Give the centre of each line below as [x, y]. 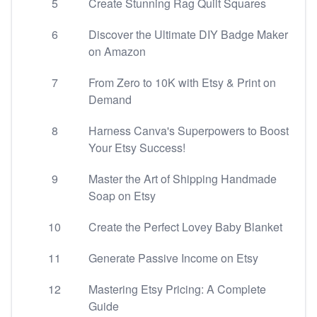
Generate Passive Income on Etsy [173, 258]
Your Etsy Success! [137, 148]
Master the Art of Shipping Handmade [183, 179]
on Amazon [117, 51]
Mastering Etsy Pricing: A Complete [177, 289]
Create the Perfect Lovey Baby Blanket [185, 227]
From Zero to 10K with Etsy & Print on [182, 82]
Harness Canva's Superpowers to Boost [189, 131]
